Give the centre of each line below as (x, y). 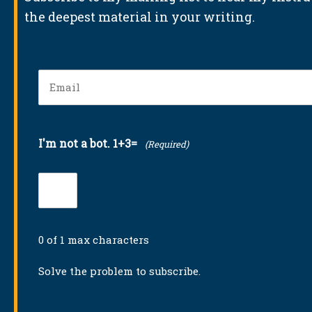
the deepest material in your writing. (140, 16)
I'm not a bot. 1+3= (88, 143)
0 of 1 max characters (94, 240)
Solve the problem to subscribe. (119, 271)
